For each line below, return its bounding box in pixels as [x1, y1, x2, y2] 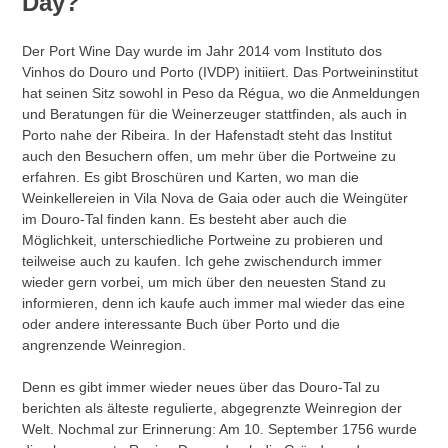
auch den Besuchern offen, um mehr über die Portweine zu [22, 147, 397, 164]
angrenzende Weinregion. [22, 336, 187, 353]
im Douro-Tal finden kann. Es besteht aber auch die [22, 210, 348, 227]
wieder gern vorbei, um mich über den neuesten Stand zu [22, 273, 387, 290]
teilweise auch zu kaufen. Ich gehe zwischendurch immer [22, 252, 383, 269]
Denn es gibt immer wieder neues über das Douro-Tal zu [22, 378, 381, 395]
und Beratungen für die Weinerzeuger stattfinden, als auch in [22, 105, 408, 122]
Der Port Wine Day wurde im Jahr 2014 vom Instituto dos [22, 42, 383, 59]
